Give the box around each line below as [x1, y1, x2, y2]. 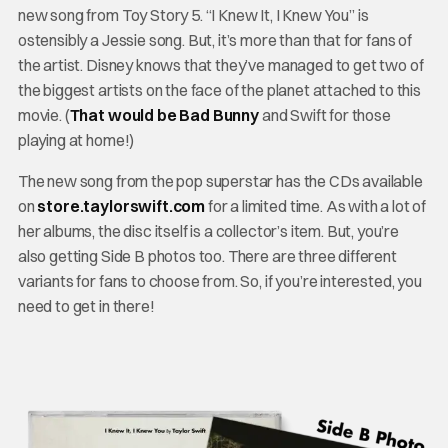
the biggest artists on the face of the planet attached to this [17, 79, 422, 100]
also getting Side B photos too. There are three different [17, 245, 397, 266]
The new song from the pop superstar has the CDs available [17, 170, 423, 191]
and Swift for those [258, 104, 391, 125]
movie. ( [17, 104, 70, 125]
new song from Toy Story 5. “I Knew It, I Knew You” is [17, 4, 369, 25]
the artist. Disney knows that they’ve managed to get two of [17, 54, 424, 75]
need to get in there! [17, 295, 155, 316]
